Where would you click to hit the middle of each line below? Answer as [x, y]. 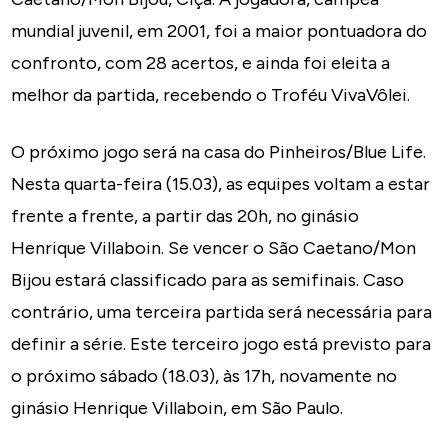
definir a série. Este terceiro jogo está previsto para [221, 344]
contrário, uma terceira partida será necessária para [222, 312]
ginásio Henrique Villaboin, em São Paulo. [177, 408]
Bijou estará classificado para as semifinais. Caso [208, 280]
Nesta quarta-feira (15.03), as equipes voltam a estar [221, 184]
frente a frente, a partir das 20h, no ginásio [185, 216]
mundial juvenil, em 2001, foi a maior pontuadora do [219, 31]
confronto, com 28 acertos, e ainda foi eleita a [201, 63]
